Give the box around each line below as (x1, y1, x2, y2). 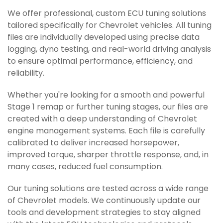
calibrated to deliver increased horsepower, (7, 137, 179, 150)
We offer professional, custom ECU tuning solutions (7, 7, 206, 20)
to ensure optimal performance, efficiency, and (7, 55, 193, 68)
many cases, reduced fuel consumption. (7, 161, 163, 174)
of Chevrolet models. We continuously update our (7, 195, 201, 208)
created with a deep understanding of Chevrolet (7, 113, 197, 126)
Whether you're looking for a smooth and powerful (7, 89, 205, 102)
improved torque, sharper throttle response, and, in (7, 149, 209, 162)
